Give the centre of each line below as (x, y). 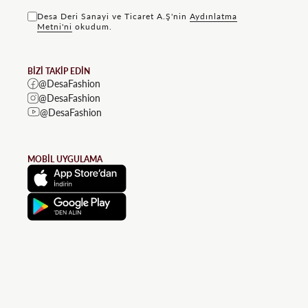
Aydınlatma (213, 16)
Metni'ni (55, 26)
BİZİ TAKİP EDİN (59, 71)
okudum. (92, 26)
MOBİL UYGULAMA (65, 159)
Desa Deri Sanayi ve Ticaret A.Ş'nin (113, 16)
